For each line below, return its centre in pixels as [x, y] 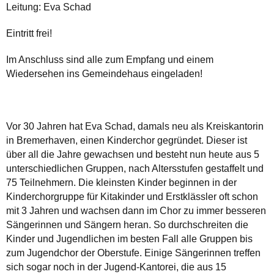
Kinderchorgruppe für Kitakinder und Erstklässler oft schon [132, 196]
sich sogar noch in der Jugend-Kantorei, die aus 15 [116, 267]
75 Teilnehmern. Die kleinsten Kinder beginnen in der [121, 182]
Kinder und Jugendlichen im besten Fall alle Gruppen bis [129, 239]
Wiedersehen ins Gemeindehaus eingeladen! [104, 73]
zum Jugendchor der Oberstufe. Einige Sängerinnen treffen [133, 253]
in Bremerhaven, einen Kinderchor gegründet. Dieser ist [127, 140]
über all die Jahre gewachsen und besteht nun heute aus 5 [133, 154]
